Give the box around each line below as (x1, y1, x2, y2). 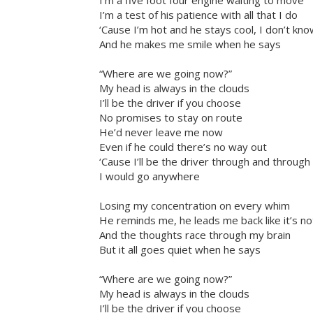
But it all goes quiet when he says (99, 242, 261, 257)
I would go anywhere (99, 169, 200, 184)
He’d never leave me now (99, 125, 223, 140)
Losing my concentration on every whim (99, 198, 290, 213)
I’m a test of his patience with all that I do (99, 8, 298, 22)
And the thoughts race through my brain (99, 228, 291, 242)
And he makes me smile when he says (99, 37, 281, 52)
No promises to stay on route (99, 110, 242, 125)
